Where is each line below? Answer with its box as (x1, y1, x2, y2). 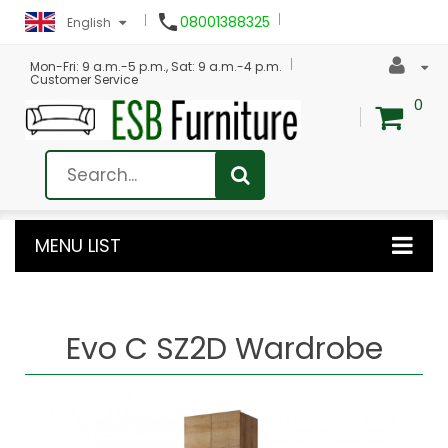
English (67, 14, 111, 31)
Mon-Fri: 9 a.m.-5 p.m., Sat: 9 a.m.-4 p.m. (30, 58, 282, 75)
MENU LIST (35, 232, 121, 258)
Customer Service (30, 71, 138, 88)
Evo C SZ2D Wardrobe (65, 327, 383, 370)
